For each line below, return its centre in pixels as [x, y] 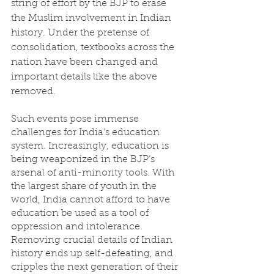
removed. [35, 92]
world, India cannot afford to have [92, 200]
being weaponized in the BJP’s [84, 160]
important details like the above [85, 77]
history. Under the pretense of [81, 33]
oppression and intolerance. [78, 227]
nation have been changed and [86, 62]
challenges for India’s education [87, 133]
